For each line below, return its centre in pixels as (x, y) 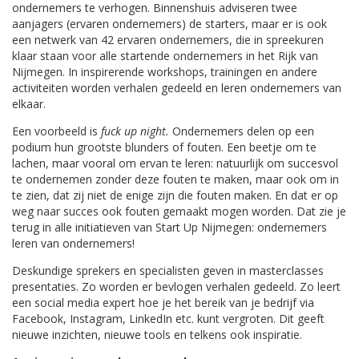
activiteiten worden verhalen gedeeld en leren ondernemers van (177, 88)
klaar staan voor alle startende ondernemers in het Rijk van (165, 56)
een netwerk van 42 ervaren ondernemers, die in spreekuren (168, 40)
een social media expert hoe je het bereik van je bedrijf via (163, 303)
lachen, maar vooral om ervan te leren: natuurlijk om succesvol (175, 163)
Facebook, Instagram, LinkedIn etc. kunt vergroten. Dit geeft (168, 319)
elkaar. (29, 104)
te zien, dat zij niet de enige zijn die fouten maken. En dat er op (175, 196)
